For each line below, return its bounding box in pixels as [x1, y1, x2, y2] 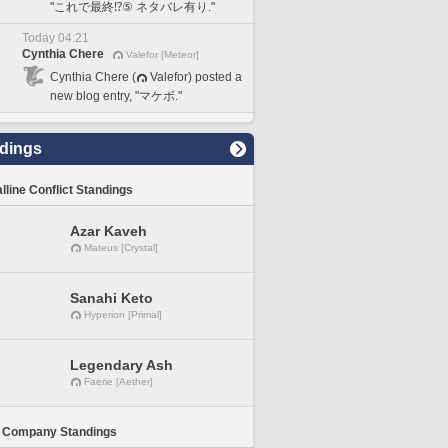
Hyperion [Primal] [84, 309, 162, 320]
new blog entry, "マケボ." [50, 88, 182, 103]
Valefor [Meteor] [126, 49, 199, 60]
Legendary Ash [70, 357, 173, 373]
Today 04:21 [22, 31, 89, 45]
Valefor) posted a [150, 69, 242, 84]
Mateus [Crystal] [84, 242, 158, 253]
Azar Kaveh [70, 223, 147, 239]
